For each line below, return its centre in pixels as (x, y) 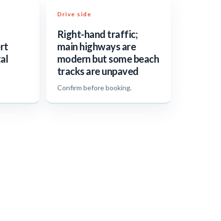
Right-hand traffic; (97, 34)
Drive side (74, 14)
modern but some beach (108, 59)
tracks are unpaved (98, 71)
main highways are (96, 47)
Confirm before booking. (94, 88)
